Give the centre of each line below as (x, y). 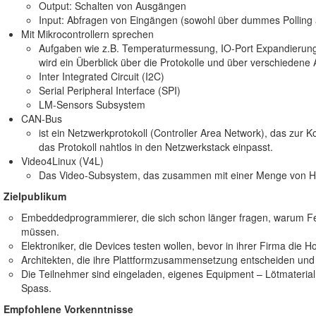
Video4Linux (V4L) (62, 160)
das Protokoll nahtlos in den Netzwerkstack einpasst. (156, 146)
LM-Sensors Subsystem (92, 104)
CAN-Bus (42, 118)
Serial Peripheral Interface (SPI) (110, 90)
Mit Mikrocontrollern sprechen (87, 34)
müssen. (40, 231)
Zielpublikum (35, 196)
